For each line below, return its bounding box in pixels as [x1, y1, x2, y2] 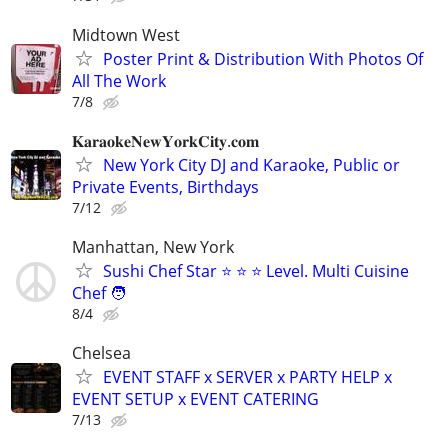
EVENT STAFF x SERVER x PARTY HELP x [103, 366, 392, 389]
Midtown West [72, 23, 180, 46]
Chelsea [72, 342, 131, 365]
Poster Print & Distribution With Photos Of [103, 47, 423, 70]
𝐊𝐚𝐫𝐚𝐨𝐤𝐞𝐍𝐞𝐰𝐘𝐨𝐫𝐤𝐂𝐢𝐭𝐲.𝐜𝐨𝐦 [72, 129, 259, 152]
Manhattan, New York [72, 236, 234, 259]
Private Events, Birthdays [72, 175, 259, 198]
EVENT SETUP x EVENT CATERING [72, 388, 319, 411]
